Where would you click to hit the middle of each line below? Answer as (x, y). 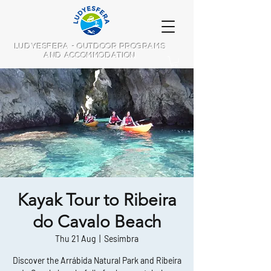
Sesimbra (121, 239)
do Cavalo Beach (97, 222)
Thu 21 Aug (75, 239)
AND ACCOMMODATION (90, 56)
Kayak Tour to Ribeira (97, 200)
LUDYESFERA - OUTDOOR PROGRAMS (90, 47)
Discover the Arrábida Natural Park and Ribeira (97, 261)
